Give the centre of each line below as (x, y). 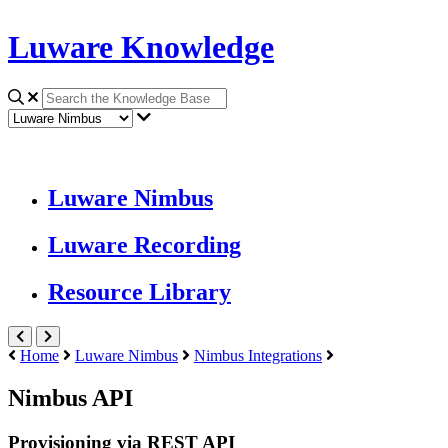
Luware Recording (144, 245)
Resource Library (139, 292)
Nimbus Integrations (258, 355)
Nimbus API (70, 397)
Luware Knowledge (141, 47)
